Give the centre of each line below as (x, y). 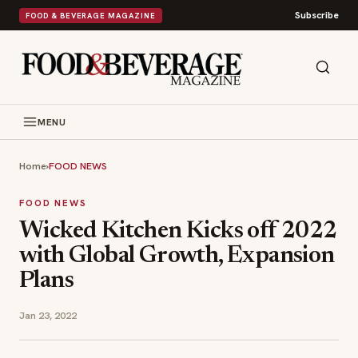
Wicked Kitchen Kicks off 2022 (178, 232)
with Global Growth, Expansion (177, 257)
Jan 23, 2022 (48, 315)
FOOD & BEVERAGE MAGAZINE (91, 15)
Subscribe (317, 15)
